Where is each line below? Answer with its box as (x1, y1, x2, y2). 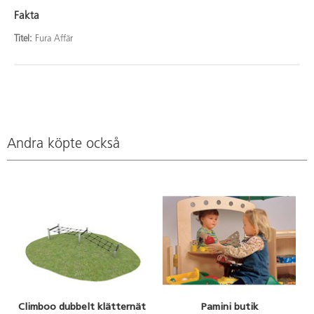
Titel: (14, 34, 35, 43)
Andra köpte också (7, 137, 120, 152)
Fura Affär (35, 34, 73, 43)
